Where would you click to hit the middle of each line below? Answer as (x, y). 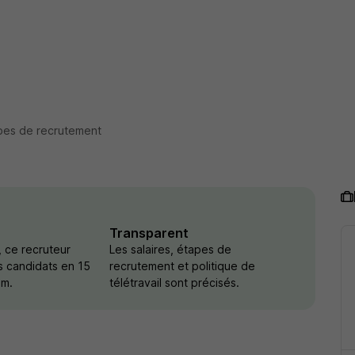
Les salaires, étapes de (170, 249)
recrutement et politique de (182, 266)
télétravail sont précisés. (174, 282)
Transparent (149, 233)
